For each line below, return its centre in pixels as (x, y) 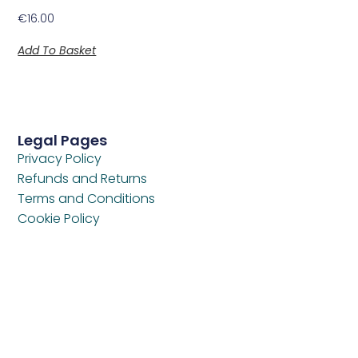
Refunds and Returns (83, 178)
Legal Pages (63, 140)
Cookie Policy (59, 218)
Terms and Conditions (87, 198)
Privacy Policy (60, 158)
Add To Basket (57, 51)
